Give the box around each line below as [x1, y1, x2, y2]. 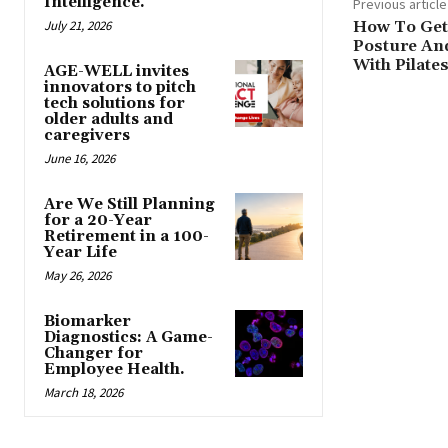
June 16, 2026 [44, 150, 115, 168]
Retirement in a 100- [44, 227, 209, 247]
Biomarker [44, 312, 131, 332]
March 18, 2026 [44, 384, 123, 402]
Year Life [44, 243, 117, 263]
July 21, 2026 [44, 17, 111, 35]
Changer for [44, 344, 143, 364]
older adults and [44, 110, 173, 130]
